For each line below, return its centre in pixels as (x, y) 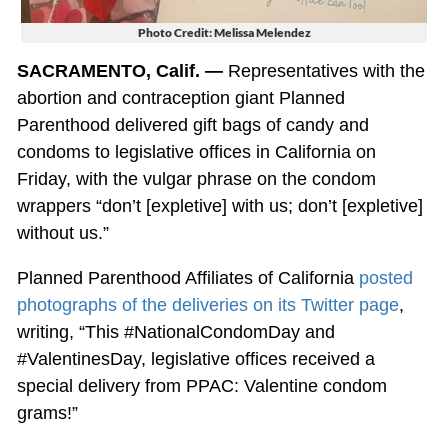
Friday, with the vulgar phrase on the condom (196, 178)
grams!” (47, 412)
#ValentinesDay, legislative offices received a (195, 358)
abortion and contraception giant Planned (180, 97)
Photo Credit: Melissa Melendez (224, 32)
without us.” (62, 232)
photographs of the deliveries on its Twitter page (207, 304)
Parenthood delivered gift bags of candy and (192, 124)
